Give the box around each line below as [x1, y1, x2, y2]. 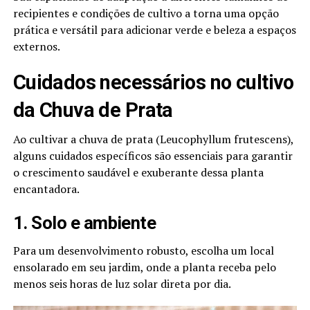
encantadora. [12, 181, 80, 197]
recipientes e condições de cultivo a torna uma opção [12, 5, 279, 21]
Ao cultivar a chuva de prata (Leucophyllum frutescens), [12, 131, 293, 147]
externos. [12, 38, 60, 54]
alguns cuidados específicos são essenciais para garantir [12, 147, 293, 163]
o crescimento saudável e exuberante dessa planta [12, 164, 264, 180]
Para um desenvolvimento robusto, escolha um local [12, 242, 274, 258]
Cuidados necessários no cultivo [12, 70, 294, 94]
